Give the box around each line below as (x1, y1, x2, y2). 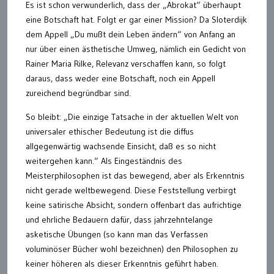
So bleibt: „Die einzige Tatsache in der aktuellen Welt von (26, 111, 239, 122)
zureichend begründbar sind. (26, 87, 131, 98)
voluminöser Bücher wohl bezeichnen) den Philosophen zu (26, 243, 238, 254)
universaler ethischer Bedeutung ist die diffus (26, 125, 194, 137)
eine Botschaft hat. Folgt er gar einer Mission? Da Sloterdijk (26, 13, 247, 25)
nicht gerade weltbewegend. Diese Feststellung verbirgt (26, 184, 236, 196)
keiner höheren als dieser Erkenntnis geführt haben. (26, 257, 218, 269)
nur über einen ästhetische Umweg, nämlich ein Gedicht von (26, 43, 246, 54)
